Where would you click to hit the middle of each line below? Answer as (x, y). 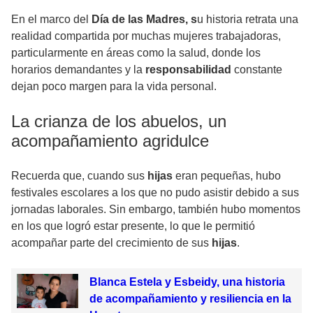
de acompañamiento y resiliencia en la (190, 298)
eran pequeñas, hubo (228, 175)
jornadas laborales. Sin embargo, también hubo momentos (156, 209)
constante (258, 69)
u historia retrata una (248, 19)
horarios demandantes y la (78, 69)
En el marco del (50, 19)
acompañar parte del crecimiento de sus (111, 242)
